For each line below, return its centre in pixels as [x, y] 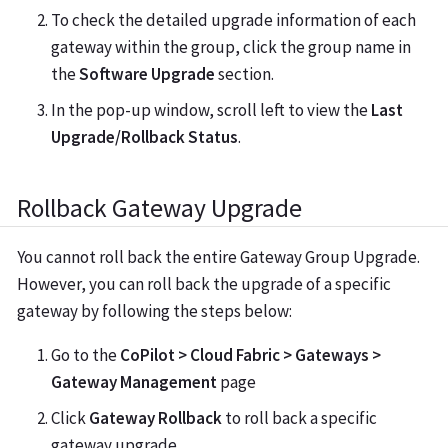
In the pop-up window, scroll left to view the [211, 109]
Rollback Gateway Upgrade [159, 207]
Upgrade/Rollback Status [144, 136]
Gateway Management [134, 382]
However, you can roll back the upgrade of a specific [204, 284]
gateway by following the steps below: [154, 311]
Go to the [85, 355]
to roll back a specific [299, 417]
